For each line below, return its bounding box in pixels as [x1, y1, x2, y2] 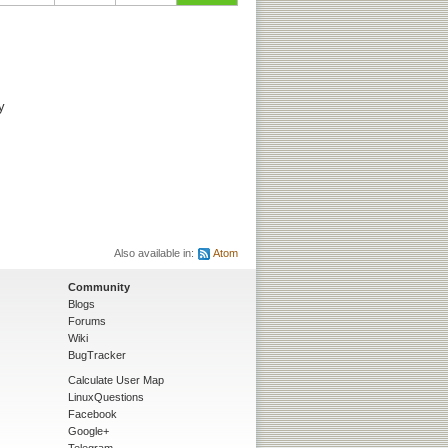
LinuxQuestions [68, 390, 144, 403]
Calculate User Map [68, 373, 164, 386]
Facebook [68, 407, 117, 420]
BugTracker [68, 348, 126, 361]
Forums [68, 314, 106, 327]
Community [68, 280, 130, 293]
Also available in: [114, 246, 197, 259]
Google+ [68, 424, 109, 437]
